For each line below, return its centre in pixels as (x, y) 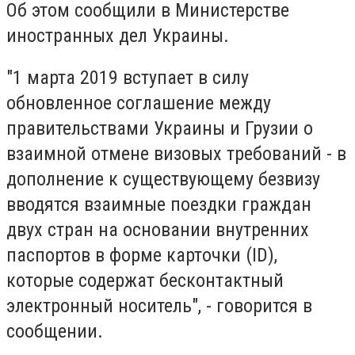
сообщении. (55, 332)
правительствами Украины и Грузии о (160, 129)
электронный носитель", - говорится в (159, 306)
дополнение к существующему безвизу (163, 179)
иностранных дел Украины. (118, 35)
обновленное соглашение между (139, 103)
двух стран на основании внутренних (158, 230)
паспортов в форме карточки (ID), (142, 256)
